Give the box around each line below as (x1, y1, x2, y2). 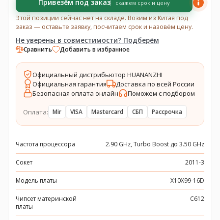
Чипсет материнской (16, 194, 77, 203)
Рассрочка (152, 108, 182, 116)
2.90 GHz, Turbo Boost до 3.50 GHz (106, 140, 204, 148)
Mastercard (91, 108, 123, 116)
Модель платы (16, 176, 57, 185)
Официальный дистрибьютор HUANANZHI (32, 70, 163, 79)
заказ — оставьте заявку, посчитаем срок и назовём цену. (16, 23, 193, 31)
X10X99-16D (170, 176, 204, 185)
